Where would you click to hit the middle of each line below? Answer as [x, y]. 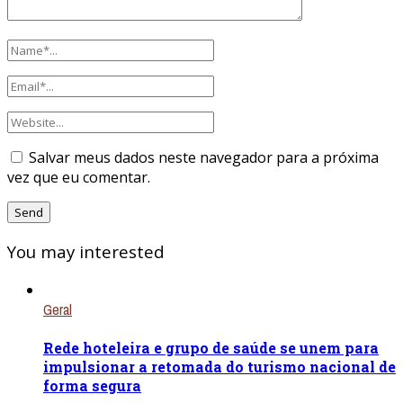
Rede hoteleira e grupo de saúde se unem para [211, 347]
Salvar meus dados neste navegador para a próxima [204, 158]
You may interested [86, 251]
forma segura [92, 385]
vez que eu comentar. [79, 178]
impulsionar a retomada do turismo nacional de [219, 366]
